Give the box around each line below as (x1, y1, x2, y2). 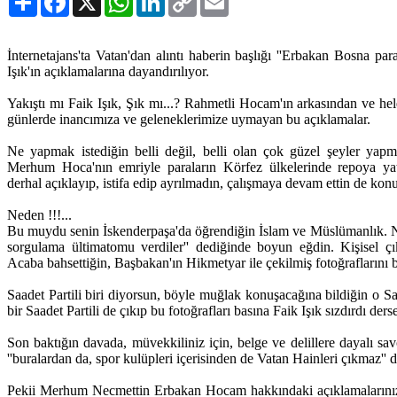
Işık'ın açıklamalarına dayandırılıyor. (7, 64, 209, 79)
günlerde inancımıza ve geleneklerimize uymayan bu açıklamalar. (7, 112, 370, 127)
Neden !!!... (7, 207, 72, 222)
